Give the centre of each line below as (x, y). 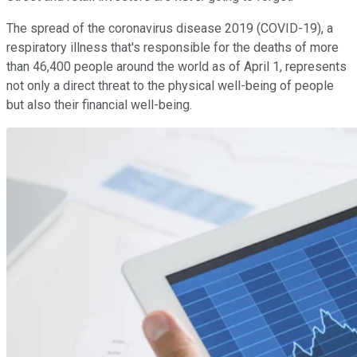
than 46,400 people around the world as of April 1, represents (177, 66)
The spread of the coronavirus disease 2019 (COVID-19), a (170, 28)
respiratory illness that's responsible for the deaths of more (173, 47)
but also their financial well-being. (99, 104)
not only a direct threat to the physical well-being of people (170, 85)
